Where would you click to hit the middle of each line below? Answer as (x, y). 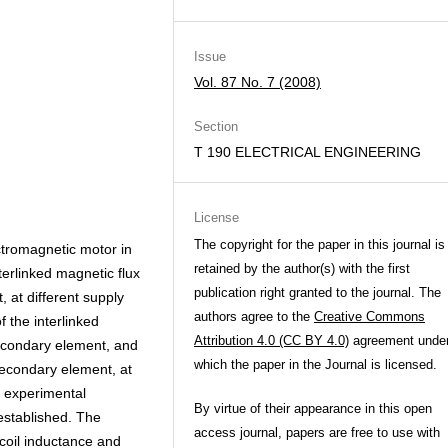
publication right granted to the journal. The (317, 292)
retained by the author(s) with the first (302, 268)
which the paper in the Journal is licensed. (315, 364)
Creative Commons (369, 316)
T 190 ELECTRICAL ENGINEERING (307, 152)
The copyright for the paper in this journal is (319, 244)
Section (216, 126)
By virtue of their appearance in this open (313, 408)
